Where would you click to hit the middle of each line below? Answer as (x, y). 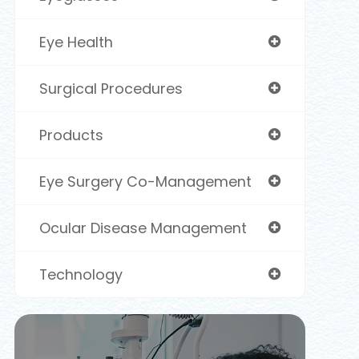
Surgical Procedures (111, 89)
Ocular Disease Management (143, 228)
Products (71, 135)
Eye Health (76, 42)
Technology (81, 274)
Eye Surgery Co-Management (145, 182)
